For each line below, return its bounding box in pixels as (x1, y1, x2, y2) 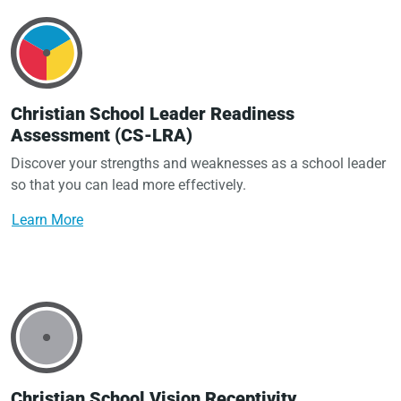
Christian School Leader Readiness (11, 103, 294, 125)
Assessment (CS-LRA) (11, 124, 192, 147)
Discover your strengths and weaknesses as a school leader (11, 155, 386, 173)
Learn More (12, 211, 83, 229)
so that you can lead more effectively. (11, 176, 246, 194)
